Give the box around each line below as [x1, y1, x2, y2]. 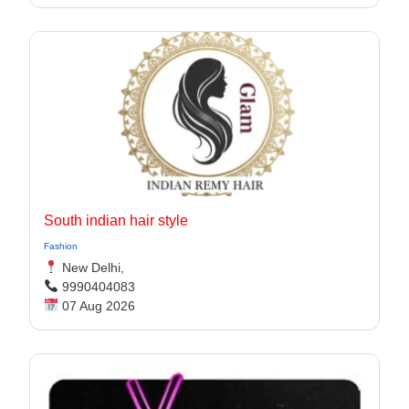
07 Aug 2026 [58, 299, 135, 313]
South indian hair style [44, 213, 188, 228]
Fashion [44, 241, 78, 251]
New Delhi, [58, 260, 124, 275]
